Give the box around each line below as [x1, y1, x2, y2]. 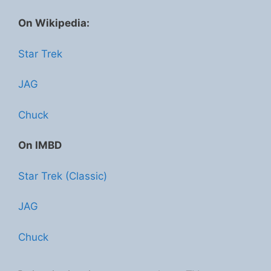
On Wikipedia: [18, 17, 90, 29]
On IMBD [18, 139, 62, 151]
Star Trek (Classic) [18, 169, 107, 182]
